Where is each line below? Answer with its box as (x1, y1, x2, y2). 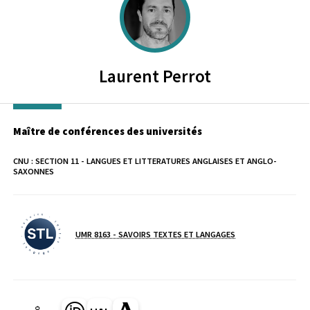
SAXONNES (13, 166, 54, 177)
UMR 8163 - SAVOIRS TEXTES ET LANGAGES (75, 228, 235, 239)
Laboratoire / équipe (12, 224, 89, 236)
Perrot (162, 65, 211, 87)
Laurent (98, 65, 159, 87)
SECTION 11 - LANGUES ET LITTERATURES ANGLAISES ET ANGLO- (35, 156, 277, 167)
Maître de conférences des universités (13, 125, 202, 138)
